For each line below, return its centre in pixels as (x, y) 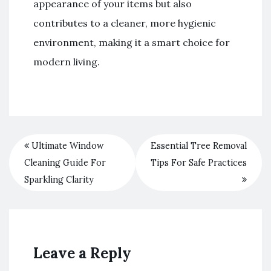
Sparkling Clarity (59, 180)
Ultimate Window (67, 146)
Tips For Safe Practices (199, 163)
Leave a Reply (82, 253)
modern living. (67, 62)
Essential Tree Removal (199, 146)
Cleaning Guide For (65, 163)
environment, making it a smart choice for (132, 42)
